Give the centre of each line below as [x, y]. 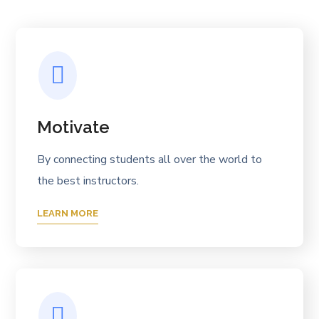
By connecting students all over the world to [150, 159]
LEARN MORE [68, 213]
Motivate [74, 127]
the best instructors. [88, 181]
